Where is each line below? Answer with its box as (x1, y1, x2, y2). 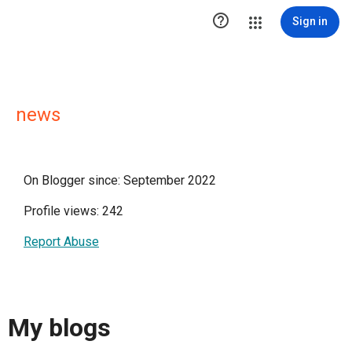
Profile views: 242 (24, 203, 123, 218)
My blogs (8, 313, 111, 343)
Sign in (292, 15, 328, 27)
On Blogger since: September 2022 (24, 173, 216, 188)
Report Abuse (24, 234, 99, 249)
